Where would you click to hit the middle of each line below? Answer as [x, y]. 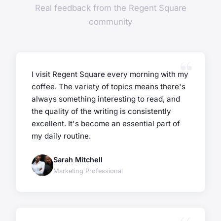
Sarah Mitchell [78, 160]
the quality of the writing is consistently [101, 111]
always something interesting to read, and [106, 99]
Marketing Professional [88, 171]
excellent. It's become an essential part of [106, 124]
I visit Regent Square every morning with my [110, 74]
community [110, 22]
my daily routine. [61, 136]
